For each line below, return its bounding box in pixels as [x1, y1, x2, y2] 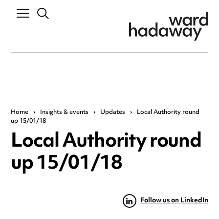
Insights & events [40, 106, 89, 119]
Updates [100, 106, 126, 119]
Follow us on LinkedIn [140, 194, 208, 208]
